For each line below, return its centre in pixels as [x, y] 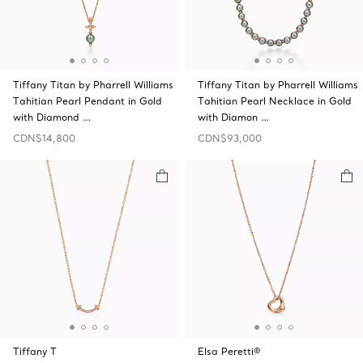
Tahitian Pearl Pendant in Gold [88, 101]
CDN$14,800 [44, 138]
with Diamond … [52, 117]
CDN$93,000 [230, 138]
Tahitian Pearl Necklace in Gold [275, 101]
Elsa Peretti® [229, 351]
